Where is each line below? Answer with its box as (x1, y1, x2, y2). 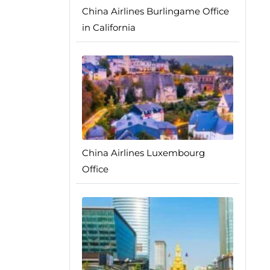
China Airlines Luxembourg (81, 147, 205, 159)
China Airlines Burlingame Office (81, 5, 229, 17)
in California (81, 22, 136, 33)
